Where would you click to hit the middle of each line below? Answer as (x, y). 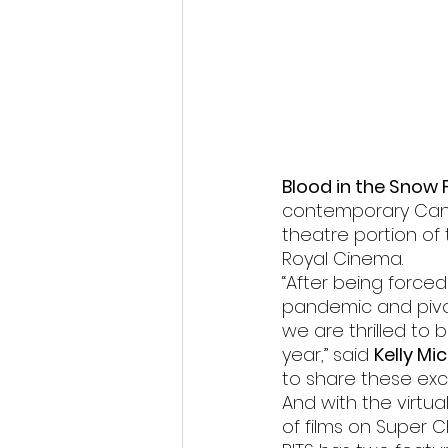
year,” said (328, 355)
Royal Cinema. (342, 259)
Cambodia (261, 90)
